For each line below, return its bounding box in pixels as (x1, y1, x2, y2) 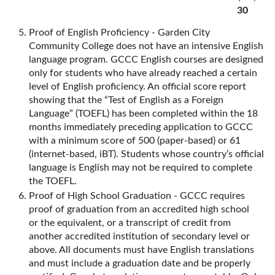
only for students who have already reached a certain (29, 68, 257, 78)
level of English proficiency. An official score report (29, 82, 246, 91)
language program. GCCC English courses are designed (29, 55, 263, 64)
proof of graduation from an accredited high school (29, 204, 249, 214)
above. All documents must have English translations (29, 245, 254, 255)
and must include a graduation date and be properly (29, 258, 250, 268)
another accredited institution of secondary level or (29, 231, 250, 241)
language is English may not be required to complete (29, 163, 252, 172)
